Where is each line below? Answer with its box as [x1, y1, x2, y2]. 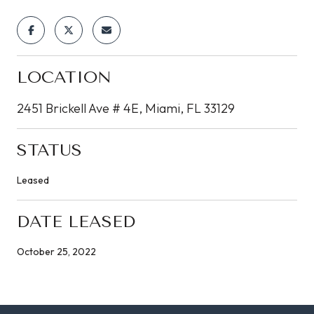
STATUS [17, 139, 82, 160]
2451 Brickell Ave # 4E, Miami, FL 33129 [17, 100, 235, 116]
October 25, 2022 [17, 245, 96, 258]
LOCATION [17, 67, 111, 87]
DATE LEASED [17, 211, 135, 231]
